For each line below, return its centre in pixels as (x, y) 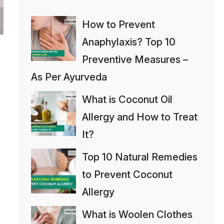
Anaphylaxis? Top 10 (128, 42)
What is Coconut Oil (127, 99)
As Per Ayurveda (69, 77)
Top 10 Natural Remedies (139, 157)
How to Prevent (118, 24)
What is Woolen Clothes (137, 214)
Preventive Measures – (135, 59)
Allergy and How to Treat (139, 117)
